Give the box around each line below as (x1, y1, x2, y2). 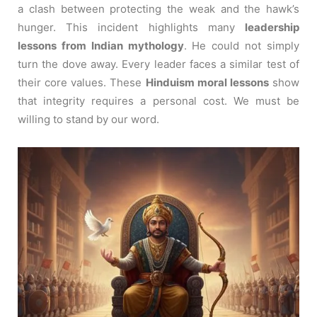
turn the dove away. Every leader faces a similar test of (18, 57, 299, 71)
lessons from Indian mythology (18, 38, 184, 52)
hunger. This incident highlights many (18, 20, 245, 34)
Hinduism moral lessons (145, 75, 269, 89)
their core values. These (18, 75, 146, 89)
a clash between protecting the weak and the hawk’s (18, 1, 299, 16)
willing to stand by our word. (18, 112, 159, 126)
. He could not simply (183, 38, 300, 52)
